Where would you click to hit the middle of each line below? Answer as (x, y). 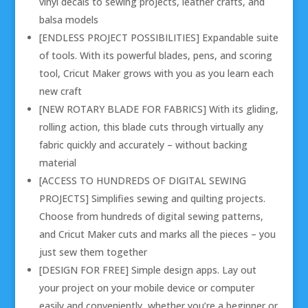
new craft (60, 91)
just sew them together (93, 252)
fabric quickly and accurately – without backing (143, 144)
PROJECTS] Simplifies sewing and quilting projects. (152, 198)
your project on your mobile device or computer (146, 287)
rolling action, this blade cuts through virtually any (151, 126)
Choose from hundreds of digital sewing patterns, (151, 216)
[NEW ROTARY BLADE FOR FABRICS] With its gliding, (158, 109)
